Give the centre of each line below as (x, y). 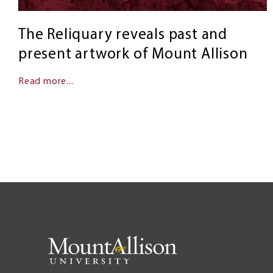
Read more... (46, 82)
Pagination (59, 145)
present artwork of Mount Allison (133, 55)
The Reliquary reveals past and (123, 35)
